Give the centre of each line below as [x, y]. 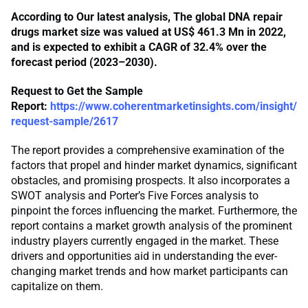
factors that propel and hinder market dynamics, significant [154, 166]
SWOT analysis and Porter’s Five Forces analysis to [135, 196]
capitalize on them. [57, 287]
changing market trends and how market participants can [150, 272]
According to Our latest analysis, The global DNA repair [147, 17]
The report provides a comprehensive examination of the [147, 151]
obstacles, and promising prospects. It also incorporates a [151, 181]
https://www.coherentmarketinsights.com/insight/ [174, 107]
